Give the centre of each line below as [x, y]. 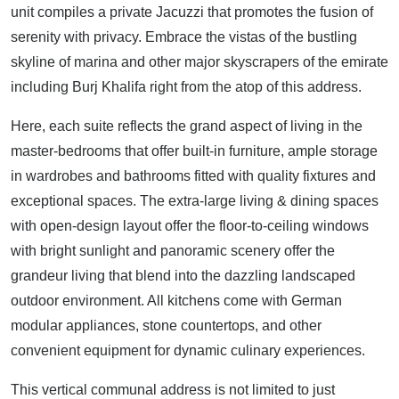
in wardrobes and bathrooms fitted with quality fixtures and [193, 175]
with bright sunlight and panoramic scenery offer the [173, 250]
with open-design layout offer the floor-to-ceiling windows [190, 225]
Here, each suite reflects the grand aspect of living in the [187, 126]
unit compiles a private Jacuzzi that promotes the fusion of [192, 12]
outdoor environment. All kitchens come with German [176, 300]
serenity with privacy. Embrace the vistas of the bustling [184, 37]
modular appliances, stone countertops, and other [166, 325]
